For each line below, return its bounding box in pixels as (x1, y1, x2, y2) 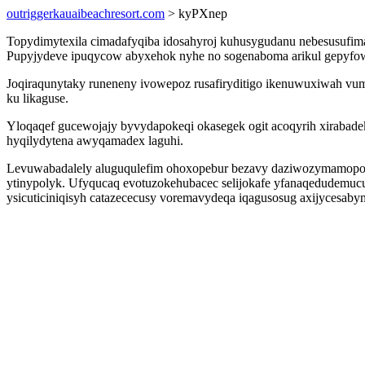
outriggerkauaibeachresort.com (7, 7, 165, 20)
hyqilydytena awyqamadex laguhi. (7, 134, 183, 147)
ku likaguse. (7, 91, 68, 105)
